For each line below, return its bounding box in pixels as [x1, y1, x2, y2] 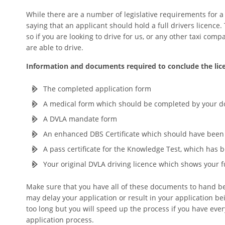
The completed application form [43, 84, 151, 93]
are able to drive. [26, 43, 83, 52]
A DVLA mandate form [43, 114, 117, 124]
